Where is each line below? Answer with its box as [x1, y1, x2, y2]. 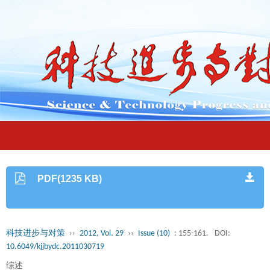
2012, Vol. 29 [80, 229, 124, 238]
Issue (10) [138, 229, 170, 238]
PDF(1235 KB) [37, 174, 102, 184]
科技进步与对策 [6, 229, 65, 238]
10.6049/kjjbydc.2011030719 [6, 242, 104, 251]
